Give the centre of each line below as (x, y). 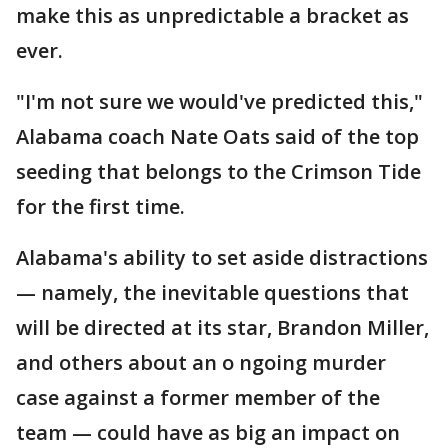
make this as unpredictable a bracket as (212, 16)
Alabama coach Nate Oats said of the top (217, 137)
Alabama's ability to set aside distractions (222, 258)
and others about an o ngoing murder (201, 363)
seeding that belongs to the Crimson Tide (218, 172)
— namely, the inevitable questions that (212, 293)
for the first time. (100, 207)
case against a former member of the (198, 398)
